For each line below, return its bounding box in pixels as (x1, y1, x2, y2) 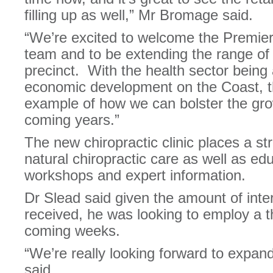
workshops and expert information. (24, 167, 246, 183)
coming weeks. (24, 222, 120, 239)
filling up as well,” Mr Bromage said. (24, 7, 253, 23)
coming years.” (24, 112, 119, 128)
